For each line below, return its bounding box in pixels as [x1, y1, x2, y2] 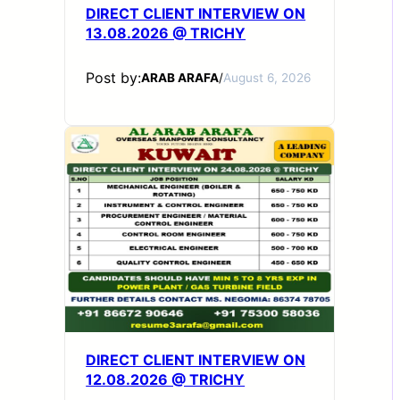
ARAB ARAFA [141, 71, 220, 85]
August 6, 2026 [223, 71, 312, 85]
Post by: [86, 69, 142, 87]
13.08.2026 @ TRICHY [86, 24, 246, 42]
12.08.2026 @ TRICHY [86, 371, 246, 388]
